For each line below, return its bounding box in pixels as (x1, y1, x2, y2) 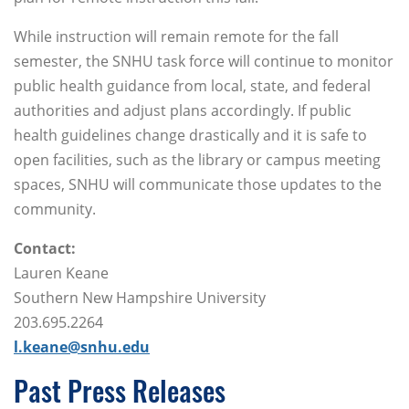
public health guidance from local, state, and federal (14, 76, 371, 97)
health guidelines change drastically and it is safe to (14, 125, 367, 146)
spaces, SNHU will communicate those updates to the (14, 174, 382, 195)
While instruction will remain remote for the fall (14, 26, 339, 47)
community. (14, 199, 96, 220)
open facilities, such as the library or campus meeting (14, 150, 381, 171)
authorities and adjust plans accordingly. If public (14, 100, 351, 121)
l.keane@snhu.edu (14, 337, 150, 358)
